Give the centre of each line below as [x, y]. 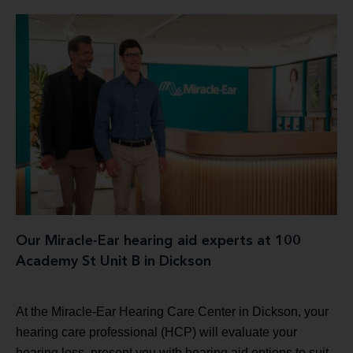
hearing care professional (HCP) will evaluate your [156, 333]
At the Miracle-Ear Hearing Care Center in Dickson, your [172, 312]
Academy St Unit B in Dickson [113, 262]
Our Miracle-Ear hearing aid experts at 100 [158, 242]
